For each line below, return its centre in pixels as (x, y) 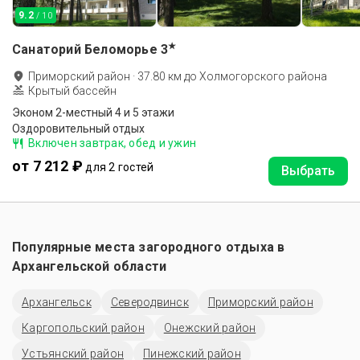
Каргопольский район (83, 328)
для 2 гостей (120, 167)
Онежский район (210, 328)
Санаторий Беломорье (85, 49)
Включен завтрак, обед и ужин (112, 143)
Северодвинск (149, 302)
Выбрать (308, 171)
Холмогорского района (263, 76)
